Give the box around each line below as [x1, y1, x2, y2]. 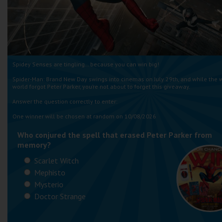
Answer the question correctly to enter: [12, 98, 117, 105]
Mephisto [32, 167, 65, 177]
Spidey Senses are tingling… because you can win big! [12, 60, 159, 68]
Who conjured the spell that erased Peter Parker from [17, 130, 212, 140]
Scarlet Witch [32, 156, 79, 166]
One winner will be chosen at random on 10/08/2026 [12, 112, 156, 120]
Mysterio [32, 179, 63, 189]
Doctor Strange [32, 191, 86, 201]
